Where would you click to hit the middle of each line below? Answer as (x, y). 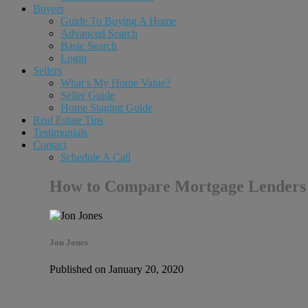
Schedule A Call (96, 157)
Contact (50, 145)
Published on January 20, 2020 (117, 269)
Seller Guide (88, 95)
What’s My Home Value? (115, 83)
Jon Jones (69, 242)
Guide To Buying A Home (118, 21)
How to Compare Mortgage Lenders (178, 186)
